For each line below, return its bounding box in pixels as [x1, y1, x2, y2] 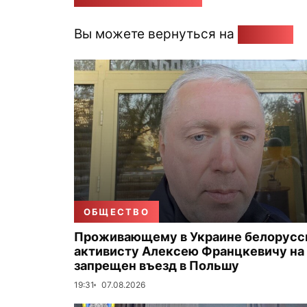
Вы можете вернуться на [74, 25, 238, 42]
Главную [238, 25, 293, 42]
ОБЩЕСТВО [84, 206, 149, 217]
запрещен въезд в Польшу [74, 258, 239, 273]
